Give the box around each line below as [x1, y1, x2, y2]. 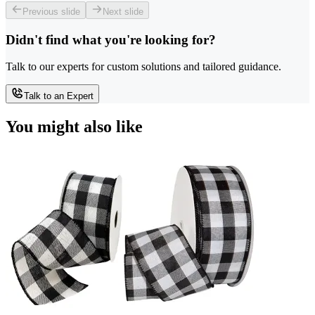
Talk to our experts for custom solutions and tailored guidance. [6, 60, 281, 73]
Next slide [103, 6, 143, 17]
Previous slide [22, 6, 80, 17]
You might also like [6, 117, 143, 136]
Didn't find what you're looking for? [6, 32, 216, 47]
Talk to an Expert [24, 91, 94, 102]
